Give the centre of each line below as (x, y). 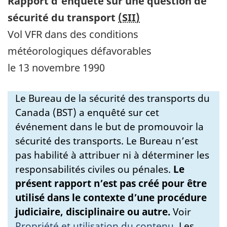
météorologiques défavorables (80, 51)
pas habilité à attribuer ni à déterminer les (112, 155)
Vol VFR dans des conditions (73, 34)
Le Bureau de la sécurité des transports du (112, 98)
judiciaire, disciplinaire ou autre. (93, 212)
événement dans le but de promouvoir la (109, 126)
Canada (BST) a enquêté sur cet (87, 112)
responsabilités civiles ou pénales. (94, 169)
